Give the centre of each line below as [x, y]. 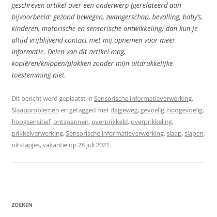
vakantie [55, 145]
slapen [194, 133]
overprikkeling [151, 122]
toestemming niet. [40, 75]
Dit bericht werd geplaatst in [53, 99]
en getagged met [85, 110]
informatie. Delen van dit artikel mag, [69, 52]
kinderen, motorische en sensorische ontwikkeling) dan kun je [105, 29]
